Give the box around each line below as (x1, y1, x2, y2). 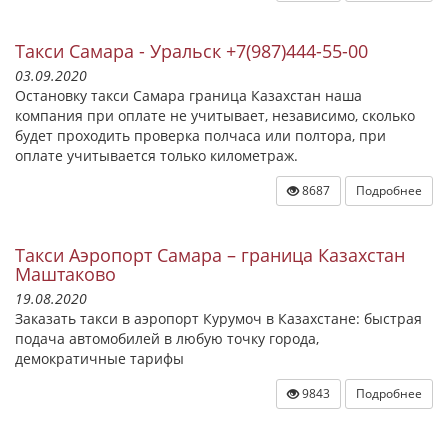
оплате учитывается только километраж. (15, 146, 298, 165)
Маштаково (15, 262, 116, 286)
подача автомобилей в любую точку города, (15, 329, 319, 348)
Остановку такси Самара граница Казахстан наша (15, 86, 362, 105)
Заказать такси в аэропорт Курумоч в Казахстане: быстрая (15, 309, 422, 328)
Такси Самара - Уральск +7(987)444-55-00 (15, 39, 368, 63)
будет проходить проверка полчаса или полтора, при (15, 126, 386, 145)
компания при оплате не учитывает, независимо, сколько (15, 106, 415, 125)
